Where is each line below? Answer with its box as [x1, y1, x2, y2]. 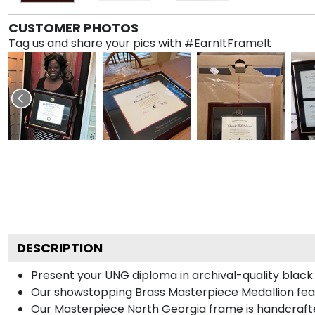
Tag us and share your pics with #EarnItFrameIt [8, 34, 271, 51]
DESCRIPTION [17, 238, 103, 257]
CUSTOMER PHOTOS [8, 18, 139, 37]
